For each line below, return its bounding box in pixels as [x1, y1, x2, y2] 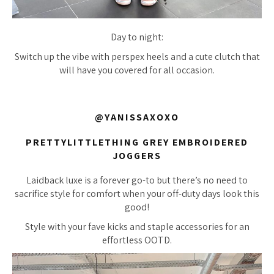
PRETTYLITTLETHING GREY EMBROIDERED [26, 135, 248, 149]
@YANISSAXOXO [95, 111, 179, 124]
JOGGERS [113, 149, 161, 162]
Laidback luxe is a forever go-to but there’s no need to [26, 174, 248, 187]
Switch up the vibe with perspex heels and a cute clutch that [14, 50, 260, 64]
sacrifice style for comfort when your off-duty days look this [15, 187, 259, 201]
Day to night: [111, 31, 163, 44]
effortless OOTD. [102, 234, 172, 247]
